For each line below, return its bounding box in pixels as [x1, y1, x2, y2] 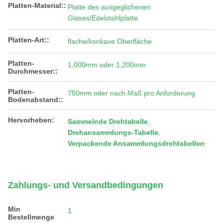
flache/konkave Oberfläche [68, 37, 152, 45]
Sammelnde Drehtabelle [68, 117, 148, 125]
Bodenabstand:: [8, 96, 63, 104]
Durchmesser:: [8, 67, 58, 75]
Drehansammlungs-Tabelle [68, 128, 158, 136]
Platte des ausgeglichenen [68, 3, 151, 11]
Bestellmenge [8, 213, 54, 221]
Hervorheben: [8, 116, 54, 124]
